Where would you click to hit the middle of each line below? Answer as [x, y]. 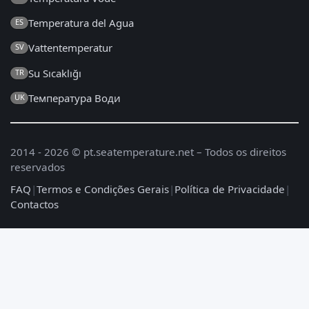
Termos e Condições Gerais [103, 189]
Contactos [34, 205]
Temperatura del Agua [81, 23]
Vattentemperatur [70, 48]
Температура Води [74, 98]
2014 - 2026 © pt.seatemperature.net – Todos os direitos [148, 152]
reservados [38, 167]
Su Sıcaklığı [55, 73]
